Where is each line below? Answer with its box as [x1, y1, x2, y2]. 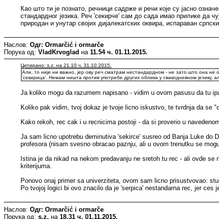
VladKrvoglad [38, 48, 79, 56]
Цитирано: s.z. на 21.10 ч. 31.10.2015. [21, 62, 112, 68]
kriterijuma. [21, 162, 52, 170]
